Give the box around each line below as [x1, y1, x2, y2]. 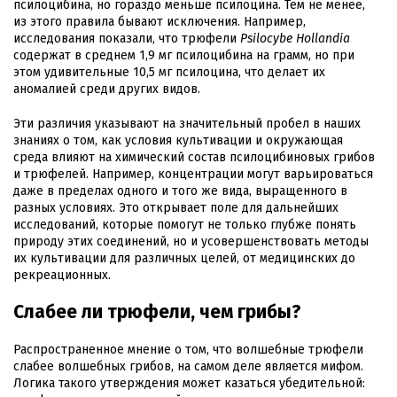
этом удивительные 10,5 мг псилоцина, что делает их [13, 64, 325, 80]
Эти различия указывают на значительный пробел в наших [13, 115, 361, 131]
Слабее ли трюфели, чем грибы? [13, 300, 301, 323]
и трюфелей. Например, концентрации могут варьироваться [13, 166, 373, 182]
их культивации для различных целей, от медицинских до [13, 250, 355, 266]
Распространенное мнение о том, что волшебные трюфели [13, 341, 363, 357]
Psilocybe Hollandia [240, 30, 350, 46]
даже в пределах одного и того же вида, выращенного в [13, 183, 347, 198]
